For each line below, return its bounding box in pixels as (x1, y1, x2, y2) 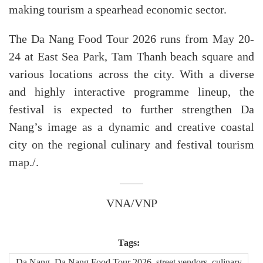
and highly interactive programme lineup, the (9, 85, 254, 99)
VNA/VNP (106, 197, 157, 210)
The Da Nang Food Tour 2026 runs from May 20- (9, 32, 254, 46)
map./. (9, 156, 39, 169)
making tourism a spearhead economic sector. (9, 3, 227, 16)
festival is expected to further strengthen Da (9, 103, 254, 116)
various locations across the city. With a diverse (9, 68, 254, 81)
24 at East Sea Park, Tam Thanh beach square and (9, 50, 254, 63)
